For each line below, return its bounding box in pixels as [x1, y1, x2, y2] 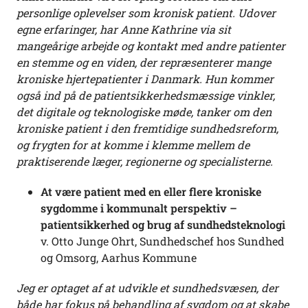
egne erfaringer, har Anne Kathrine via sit [16, 22, 231, 37]
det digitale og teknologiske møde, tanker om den [16, 104, 272, 120]
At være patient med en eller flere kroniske [41, 184, 261, 199]
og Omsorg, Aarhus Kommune [41, 250, 197, 265]
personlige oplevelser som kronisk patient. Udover [16, 5, 276, 21]
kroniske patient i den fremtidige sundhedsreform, [16, 121, 278, 136]
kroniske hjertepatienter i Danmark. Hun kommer [16, 71, 274, 87]
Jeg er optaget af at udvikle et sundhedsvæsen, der [16, 280, 278, 296]
